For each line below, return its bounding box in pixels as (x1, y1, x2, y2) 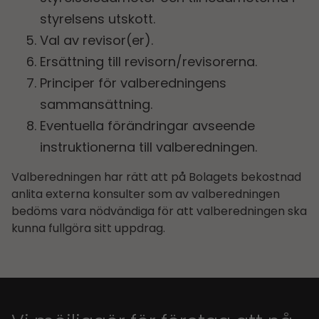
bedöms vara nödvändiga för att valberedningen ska (11, 202, 307, 219)
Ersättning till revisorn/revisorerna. (40, 53, 257, 71)
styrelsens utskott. (40, 10, 155, 28)
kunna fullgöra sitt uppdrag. (11, 219, 165, 236)
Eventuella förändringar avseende (40, 117, 255, 135)
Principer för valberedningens (40, 74, 226, 93)
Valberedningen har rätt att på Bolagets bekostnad (11, 168, 301, 185)
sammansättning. (40, 95, 152, 114)
